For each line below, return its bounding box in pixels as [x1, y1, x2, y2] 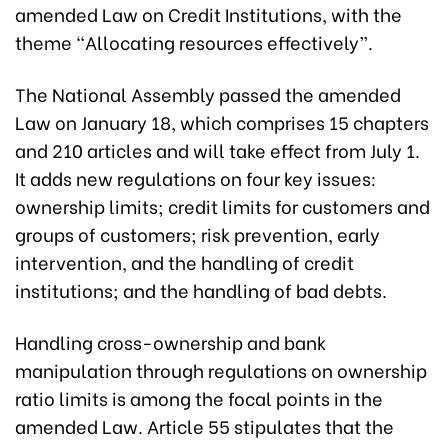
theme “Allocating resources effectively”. [15, 28, 373, 56]
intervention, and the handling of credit [15, 248, 354, 276]
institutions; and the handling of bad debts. [15, 276, 387, 304]
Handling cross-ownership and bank [15, 328, 326, 356]
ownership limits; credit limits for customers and [15, 192, 430, 220]
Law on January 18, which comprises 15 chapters [15, 108, 429, 136]
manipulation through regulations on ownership [15, 356, 427, 384]
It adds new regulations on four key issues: [15, 164, 376, 192]
